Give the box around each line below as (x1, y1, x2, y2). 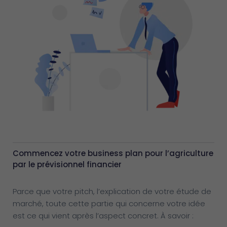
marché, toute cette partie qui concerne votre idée (13, 198, 205, 209)
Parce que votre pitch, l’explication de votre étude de (13, 185, 211, 197)
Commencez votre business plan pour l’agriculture (13, 147, 213, 159)
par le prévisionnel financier (13, 159, 122, 170)
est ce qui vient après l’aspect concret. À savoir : (13, 210, 194, 221)
